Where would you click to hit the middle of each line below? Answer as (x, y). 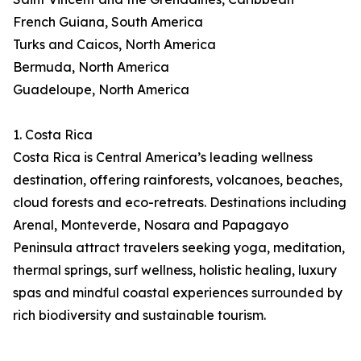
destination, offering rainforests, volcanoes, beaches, (178, 180)
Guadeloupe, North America (101, 90)
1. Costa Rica (53, 135)
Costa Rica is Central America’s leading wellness (163, 158)
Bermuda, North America (91, 67)
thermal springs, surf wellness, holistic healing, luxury (175, 270)
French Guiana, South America (108, 22)
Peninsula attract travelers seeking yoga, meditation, (179, 248)
